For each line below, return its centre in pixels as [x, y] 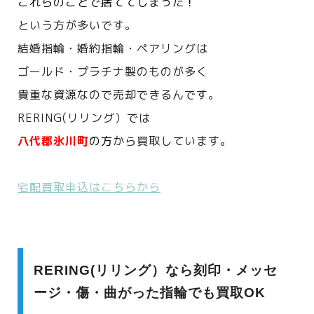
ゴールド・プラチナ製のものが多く [113, 71]
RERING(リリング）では [84, 117]
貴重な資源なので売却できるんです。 [119, 94]
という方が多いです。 [77, 25]
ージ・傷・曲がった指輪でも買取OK [150, 292]
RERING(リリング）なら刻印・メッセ [156, 270]
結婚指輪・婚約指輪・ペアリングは [113, 48]
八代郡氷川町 [53, 141]
